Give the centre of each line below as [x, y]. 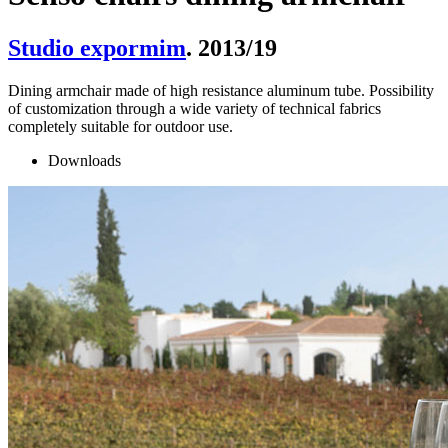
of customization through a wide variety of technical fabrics [194, 108]
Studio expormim [97, 47]
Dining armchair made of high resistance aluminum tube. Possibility [221, 90]
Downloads [84, 160]
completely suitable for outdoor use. [120, 126]
